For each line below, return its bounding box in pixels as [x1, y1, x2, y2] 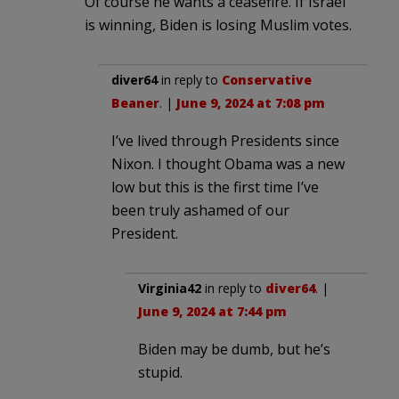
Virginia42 [138, 279, 201, 297]
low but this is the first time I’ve [111, 176, 319, 197]
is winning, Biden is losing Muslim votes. [85, 14, 352, 35]
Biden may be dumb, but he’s [138, 338, 330, 359]
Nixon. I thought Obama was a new [111, 153, 345, 174]
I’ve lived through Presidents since [111, 130, 339, 151]
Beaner [111, 94, 159, 111]
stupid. [138, 362, 183, 382]
